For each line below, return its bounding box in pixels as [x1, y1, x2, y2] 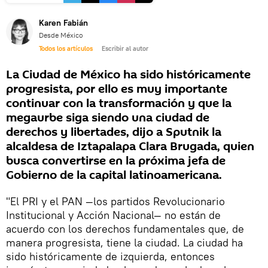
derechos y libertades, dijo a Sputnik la [6, 123, 221, 141]
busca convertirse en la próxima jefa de [6, 152, 226, 169]
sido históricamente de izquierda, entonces [6, 249, 215, 263]
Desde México [39, 30, 83, 39]
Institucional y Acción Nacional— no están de [6, 208, 221, 222]
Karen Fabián [39, 17, 88, 28]
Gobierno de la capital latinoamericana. [6, 166, 222, 184]
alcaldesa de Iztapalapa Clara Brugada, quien [6, 138, 254, 155]
